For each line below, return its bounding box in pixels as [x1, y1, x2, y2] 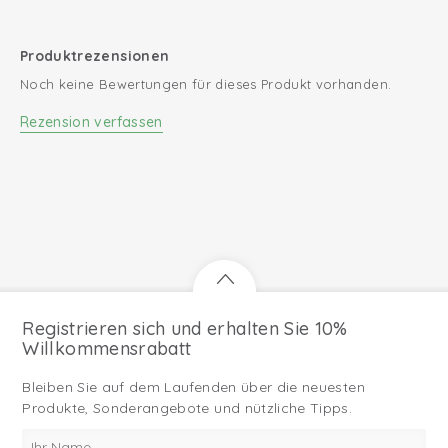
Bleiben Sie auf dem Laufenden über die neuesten [22, 377, 365, 396]
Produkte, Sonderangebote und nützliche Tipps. [22, 398, 353, 417]
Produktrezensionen [20, 47, 170, 65]
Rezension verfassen [20, 113, 163, 131]
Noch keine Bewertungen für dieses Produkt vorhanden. [20, 76, 392, 92]
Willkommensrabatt [22, 336, 192, 360]
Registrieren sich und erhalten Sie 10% [22, 316, 348, 340]
